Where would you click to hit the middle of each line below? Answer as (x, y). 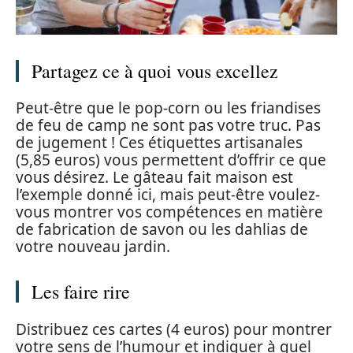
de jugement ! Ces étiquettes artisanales (159, 143)
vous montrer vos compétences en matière (169, 212)
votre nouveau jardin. (93, 247)
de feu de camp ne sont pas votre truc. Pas (168, 126)
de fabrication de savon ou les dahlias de (162, 230)
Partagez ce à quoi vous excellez (155, 71)
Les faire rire (81, 292)
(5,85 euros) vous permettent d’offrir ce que (171, 160)
